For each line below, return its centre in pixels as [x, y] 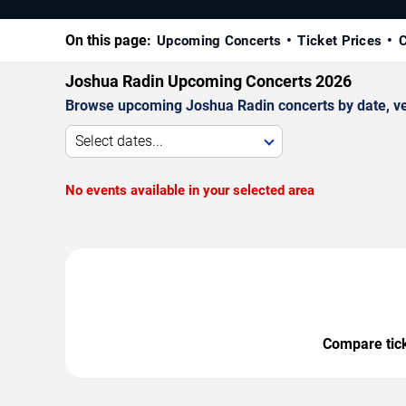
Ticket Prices [340, 40]
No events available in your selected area [190, 190]
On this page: [108, 40]
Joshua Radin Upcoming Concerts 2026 [208, 81]
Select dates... [119, 140]
